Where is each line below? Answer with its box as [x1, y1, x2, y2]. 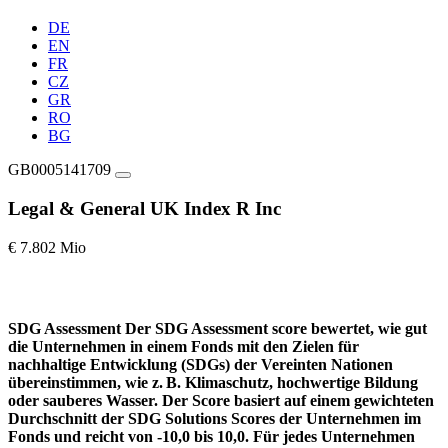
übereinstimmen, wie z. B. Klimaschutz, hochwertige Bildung [8, 373, 418, 391]
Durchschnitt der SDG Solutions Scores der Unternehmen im [8, 409, 421, 427]
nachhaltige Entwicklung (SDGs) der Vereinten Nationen [8, 355, 393, 373]
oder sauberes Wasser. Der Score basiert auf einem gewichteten [8, 391, 434, 409]
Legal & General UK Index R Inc [8, 197, 281, 219]
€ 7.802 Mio [8, 238, 86, 256]
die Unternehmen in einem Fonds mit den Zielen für [8, 337, 359, 355]
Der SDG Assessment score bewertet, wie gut [125, 319, 427, 337]
